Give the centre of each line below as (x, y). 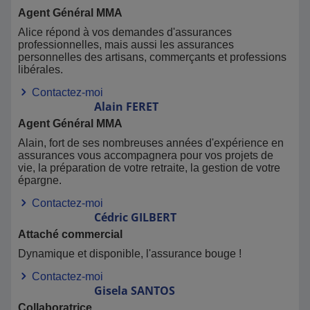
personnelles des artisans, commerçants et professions (152, 57)
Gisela (111, 291)
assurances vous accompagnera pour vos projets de (146, 155)
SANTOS (153, 291)
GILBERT (154, 217)
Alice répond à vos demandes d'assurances (125, 32)
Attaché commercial (70, 234)
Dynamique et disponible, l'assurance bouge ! (130, 254)
